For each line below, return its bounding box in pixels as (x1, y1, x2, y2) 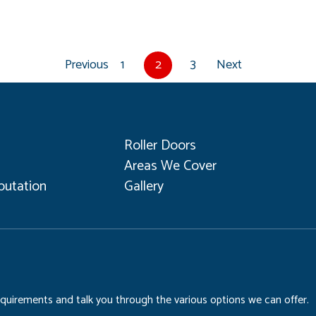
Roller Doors (123, 134, 196, 158)
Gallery (123, 175, 164, 199)
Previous (65, 54, 109, 75)
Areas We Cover (123, 154, 217, 178)
